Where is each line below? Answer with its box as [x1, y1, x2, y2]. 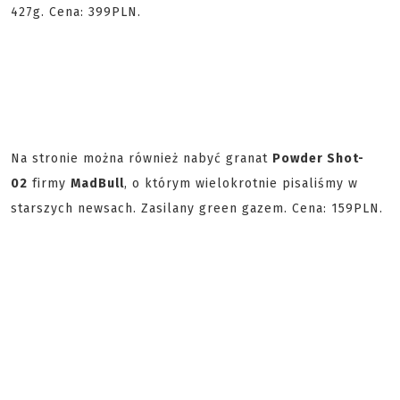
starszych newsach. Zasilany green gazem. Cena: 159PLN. [11, 201, 383, 216]
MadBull [71, 176, 124, 191]
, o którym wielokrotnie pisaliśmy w [124, 176, 358, 191]
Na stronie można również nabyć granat [11, 151, 272, 166]
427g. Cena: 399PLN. [11, 4, 141, 20]
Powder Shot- [272, 151, 364, 166]
